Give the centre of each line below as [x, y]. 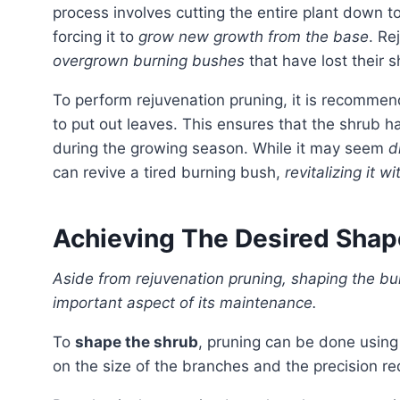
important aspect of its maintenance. [185, 303]
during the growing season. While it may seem [221, 149]
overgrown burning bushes [149, 61]
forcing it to [96, 37]
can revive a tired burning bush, [169, 173]
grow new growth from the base [254, 37]
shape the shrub [137, 342]
